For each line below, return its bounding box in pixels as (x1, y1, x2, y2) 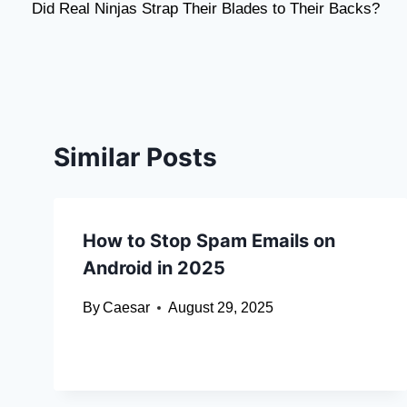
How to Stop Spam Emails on (83, 230, 335, 253)
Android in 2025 (83, 257, 225, 280)
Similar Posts (54, 142, 217, 174)
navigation (31, 5, 161, 36)
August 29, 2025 (168, 300, 274, 316)
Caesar (103, 300, 151, 316)
